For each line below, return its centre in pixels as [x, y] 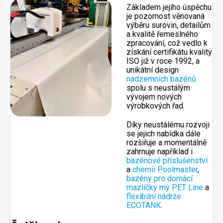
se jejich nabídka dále [164, 133]
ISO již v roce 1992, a [163, 61]
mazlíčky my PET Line [165, 187]
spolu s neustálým [158, 88]
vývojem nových [154, 97]
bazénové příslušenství [167, 160]
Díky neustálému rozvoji [168, 124]
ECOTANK [144, 205]
